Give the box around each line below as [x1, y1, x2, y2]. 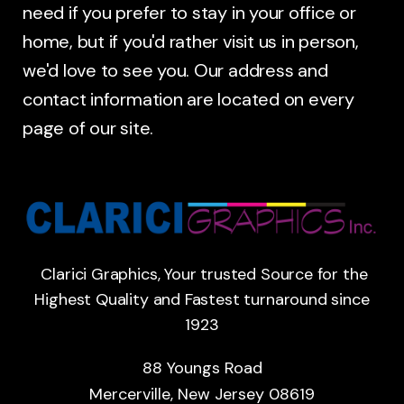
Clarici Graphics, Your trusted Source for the [36, 262, 368, 285]
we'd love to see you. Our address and [23, 59, 328, 82]
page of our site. [23, 116, 154, 140]
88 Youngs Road [142, 356, 262, 379]
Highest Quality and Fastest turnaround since [34, 288, 370, 310]
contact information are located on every [23, 87, 354, 111]
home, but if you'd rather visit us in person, [23, 30, 359, 53]
